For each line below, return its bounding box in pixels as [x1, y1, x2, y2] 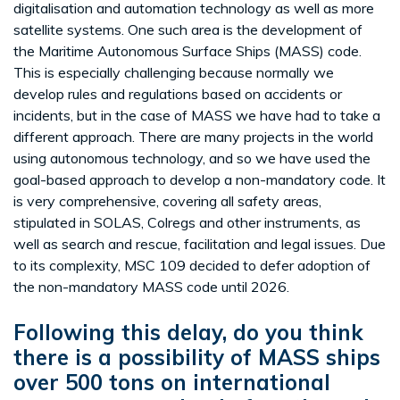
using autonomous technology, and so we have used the [13, 149, 371, 168]
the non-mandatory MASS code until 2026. [13, 278, 289, 296]
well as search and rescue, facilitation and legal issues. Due [13, 235, 386, 254]
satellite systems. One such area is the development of [13, 21, 362, 39]
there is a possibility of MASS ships [13, 344, 380, 371]
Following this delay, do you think [13, 319, 363, 346]
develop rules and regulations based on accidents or [13, 85, 342, 104]
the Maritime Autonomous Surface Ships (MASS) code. [13, 42, 362, 61]
